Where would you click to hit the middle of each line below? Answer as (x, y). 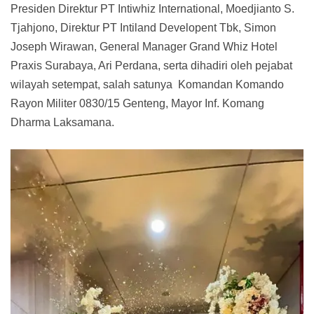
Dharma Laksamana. (62, 122)
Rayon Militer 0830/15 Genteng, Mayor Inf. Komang (137, 103)
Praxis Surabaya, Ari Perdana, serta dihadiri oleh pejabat (151, 65)
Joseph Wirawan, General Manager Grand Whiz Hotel (144, 46)
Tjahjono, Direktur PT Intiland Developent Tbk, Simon (143, 27)
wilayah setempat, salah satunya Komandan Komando (147, 84)
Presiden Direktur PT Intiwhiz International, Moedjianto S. (152, 8)
